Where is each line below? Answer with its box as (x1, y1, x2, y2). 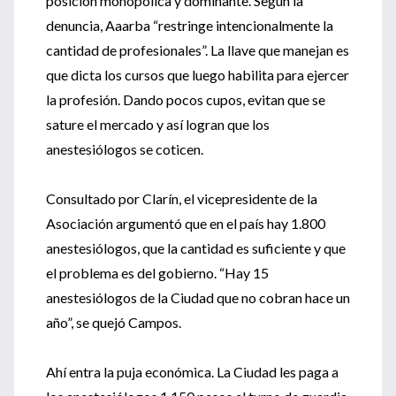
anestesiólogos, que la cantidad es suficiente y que (46, 240, 346, 256)
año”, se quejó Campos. (46, 314, 181, 331)
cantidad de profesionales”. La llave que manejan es (46, 42, 349, 58)
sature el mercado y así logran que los (46, 116, 270, 133)
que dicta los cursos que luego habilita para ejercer (46, 66, 349, 83)
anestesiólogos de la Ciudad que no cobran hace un (46, 289, 350, 306)
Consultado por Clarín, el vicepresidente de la (46, 190, 317, 207)
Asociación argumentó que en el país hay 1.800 (46, 215, 325, 232)
